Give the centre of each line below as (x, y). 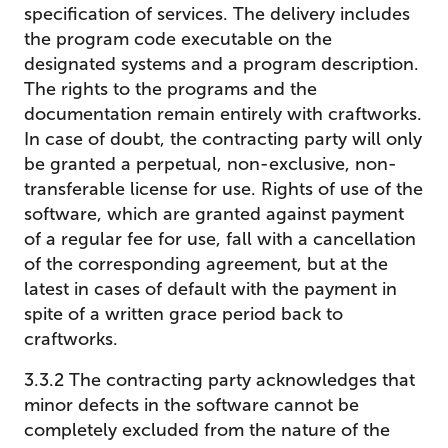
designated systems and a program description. (221, 64)
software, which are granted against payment (214, 214)
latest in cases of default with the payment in (210, 289)
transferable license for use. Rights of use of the (223, 189)
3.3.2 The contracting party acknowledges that (219, 380)
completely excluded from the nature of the (207, 430)
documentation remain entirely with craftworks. (223, 114)
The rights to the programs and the (170, 89)
